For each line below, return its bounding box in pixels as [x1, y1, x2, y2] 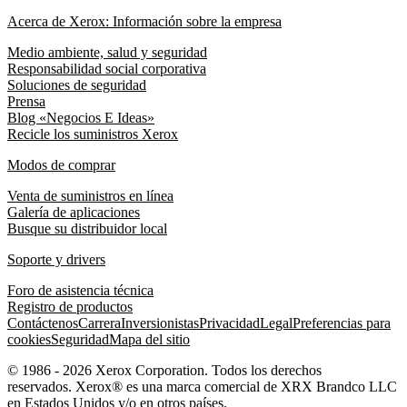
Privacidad [199, 315, 260, 332]
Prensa [7, 94, 45, 110]
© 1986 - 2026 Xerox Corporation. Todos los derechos [7, 362, 322, 379]
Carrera [78, 315, 121, 332]
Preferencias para [293, 315, 391, 332]
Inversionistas [121, 315, 199, 332]
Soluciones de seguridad [7, 77, 146, 94]
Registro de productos [7, 299, 133, 315]
